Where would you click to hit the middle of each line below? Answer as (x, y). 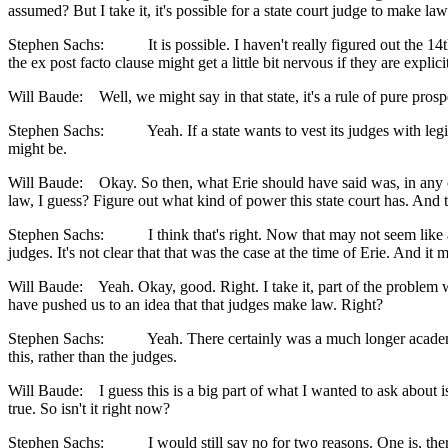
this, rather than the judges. (92, 357)
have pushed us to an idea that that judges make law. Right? (195, 305)
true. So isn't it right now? (89, 409)
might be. (37, 149)
